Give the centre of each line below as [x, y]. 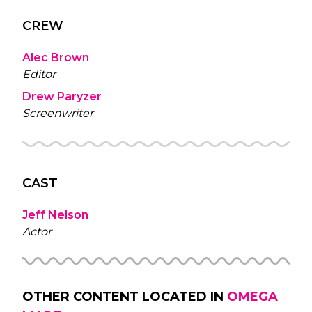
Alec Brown [56, 57]
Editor [39, 74]
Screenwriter [58, 113]
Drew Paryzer [62, 96]
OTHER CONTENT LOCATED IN [123, 296]
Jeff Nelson [55, 214]
